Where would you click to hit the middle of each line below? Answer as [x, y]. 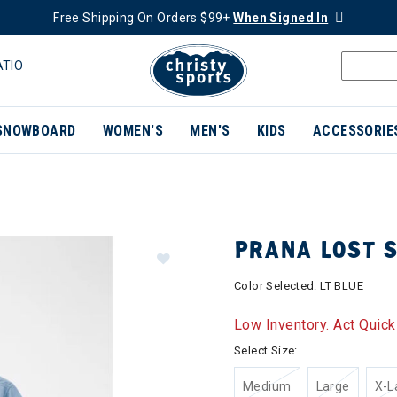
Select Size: [266, 350]
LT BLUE [342, 286]
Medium [267, 386]
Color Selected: [277, 286]
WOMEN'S [133, 131]
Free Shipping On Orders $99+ [144, 18]
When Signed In [281, 18]
